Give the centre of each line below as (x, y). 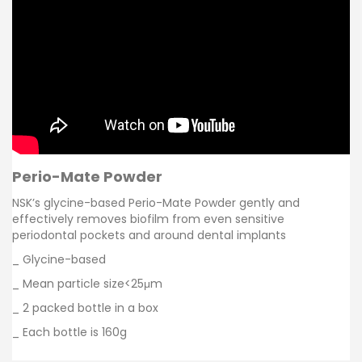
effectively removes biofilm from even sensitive (148, 219)
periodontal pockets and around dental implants (149, 235)
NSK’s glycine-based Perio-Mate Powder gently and (156, 202)
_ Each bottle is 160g (69, 332)
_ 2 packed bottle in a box (85, 307)
